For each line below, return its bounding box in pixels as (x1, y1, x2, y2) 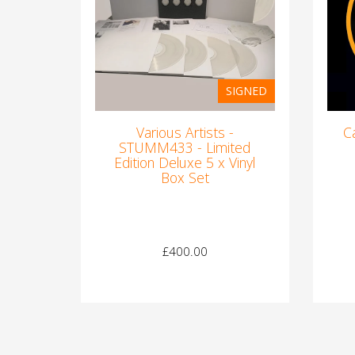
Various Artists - (136, 122, 234, 142)
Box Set (160, 167, 209, 187)
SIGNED (225, 83, 267, 98)
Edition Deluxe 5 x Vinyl (114, 152, 256, 172)
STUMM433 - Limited (119, 137, 251, 157)
